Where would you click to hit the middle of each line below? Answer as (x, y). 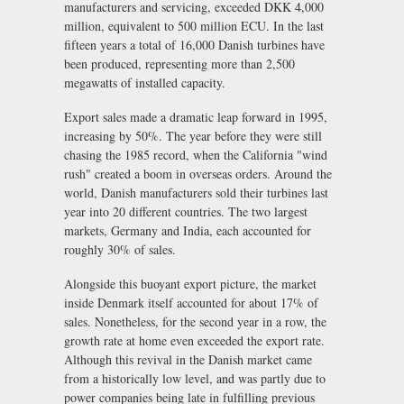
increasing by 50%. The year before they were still (193, 136)
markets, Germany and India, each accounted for (188, 231)
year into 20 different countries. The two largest (186, 212)
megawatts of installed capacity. (145, 83)
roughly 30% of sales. (120, 250)
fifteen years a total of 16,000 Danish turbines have (194, 45)
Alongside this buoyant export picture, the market (190, 283)
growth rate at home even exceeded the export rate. (194, 340)
